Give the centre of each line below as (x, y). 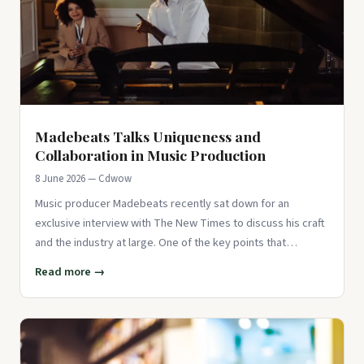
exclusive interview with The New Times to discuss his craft (180, 223)
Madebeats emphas (83, 262)
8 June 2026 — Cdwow (83, 178)
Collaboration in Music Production (150, 154)
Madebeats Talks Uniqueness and (148, 136)
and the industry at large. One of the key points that (160, 242)
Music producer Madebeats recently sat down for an (162, 203)
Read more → (70, 271)
